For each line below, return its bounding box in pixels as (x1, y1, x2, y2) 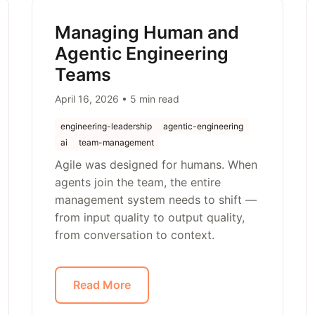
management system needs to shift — (55, 193, 257, 207)
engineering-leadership (60, 121, 153, 131)
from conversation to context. (55, 228, 215, 242)
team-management (79, 137, 155, 148)
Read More (73, 278, 131, 292)
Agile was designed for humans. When (55, 157, 258, 172)
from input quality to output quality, (55, 210, 245, 224)
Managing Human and (55, 22, 240, 43)
